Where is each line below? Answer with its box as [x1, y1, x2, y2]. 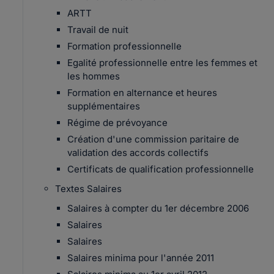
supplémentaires [67, 100, 140, 112]
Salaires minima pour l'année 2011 [67, 252, 214, 264]
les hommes [67, 70, 120, 82]
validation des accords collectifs [67, 147, 209, 158]
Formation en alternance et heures [67, 87, 217, 98]
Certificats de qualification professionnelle [67, 163, 254, 175]
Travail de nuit [67, 24, 128, 35]
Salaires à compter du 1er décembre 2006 [67, 202, 249, 214]
